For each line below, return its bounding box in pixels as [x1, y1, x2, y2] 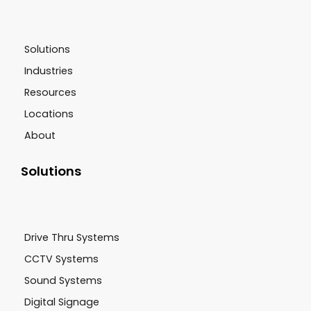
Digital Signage [24, 294, 99, 309]
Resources [24, 85, 76, 99]
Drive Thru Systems [24, 230, 119, 244]
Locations [24, 106, 74, 121]
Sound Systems [24, 273, 102, 287]
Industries [24, 63, 73, 78]
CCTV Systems [24, 251, 99, 266]
